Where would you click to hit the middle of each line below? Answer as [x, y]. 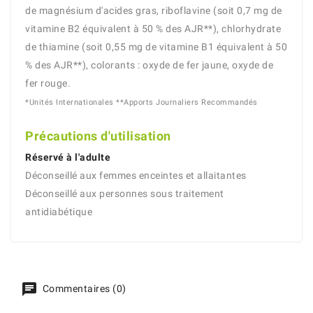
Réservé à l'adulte [68, 157]
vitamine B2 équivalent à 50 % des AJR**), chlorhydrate [153, 28]
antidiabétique [59, 211]
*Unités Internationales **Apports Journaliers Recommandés [141, 102]
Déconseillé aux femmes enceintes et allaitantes [136, 175]
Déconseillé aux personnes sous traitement [125, 193]
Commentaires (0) [83, 288]
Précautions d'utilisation [98, 136]
